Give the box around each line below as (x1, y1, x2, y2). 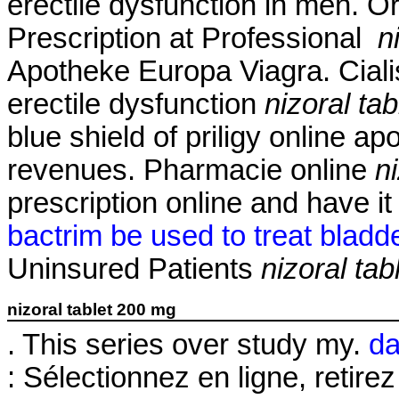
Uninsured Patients (7, 253, 261, 286)
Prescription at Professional (7, 22, 378, 55)
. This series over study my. (7, 328, 369, 361)
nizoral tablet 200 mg (7, 299, 176, 319)
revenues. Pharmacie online (7, 154, 375, 187)
